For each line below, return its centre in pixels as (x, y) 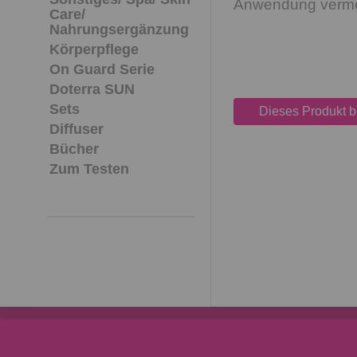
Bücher (74, 149)
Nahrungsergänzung (119, 29)
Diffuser (76, 129)
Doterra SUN (92, 89)
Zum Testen (89, 169)
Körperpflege (94, 49)
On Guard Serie (102, 69)
